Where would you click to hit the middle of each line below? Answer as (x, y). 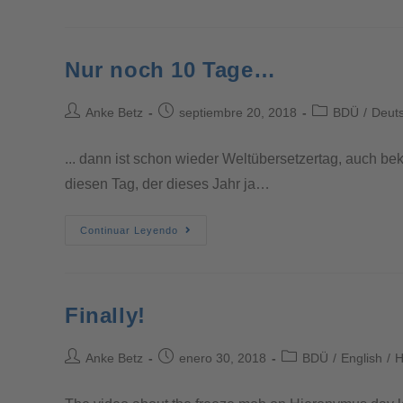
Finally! (105, 315)
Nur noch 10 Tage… (170, 69)
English (362, 358)
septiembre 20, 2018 (238, 112)
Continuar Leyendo (129, 230)
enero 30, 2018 (223, 358)
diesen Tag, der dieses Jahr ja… (167, 184)
